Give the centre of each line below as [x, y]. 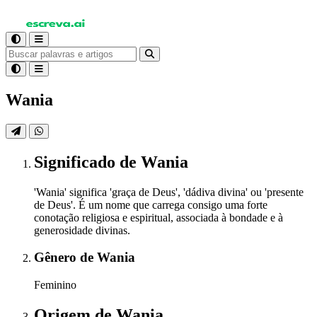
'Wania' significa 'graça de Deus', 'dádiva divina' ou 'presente [169, 192]
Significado [77, 162]
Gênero [57, 258]
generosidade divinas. [82, 230]
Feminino [55, 285]
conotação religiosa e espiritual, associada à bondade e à [158, 217]
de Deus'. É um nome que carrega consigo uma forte [151, 204]
